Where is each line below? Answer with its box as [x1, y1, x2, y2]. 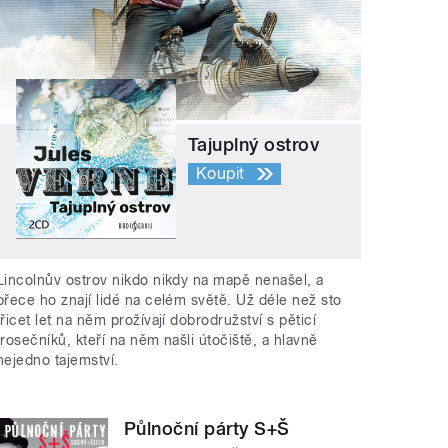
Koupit [196, 164, 245, 184]
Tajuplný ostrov [188, 134, 320, 156]
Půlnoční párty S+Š [124, 417, 290, 439]
